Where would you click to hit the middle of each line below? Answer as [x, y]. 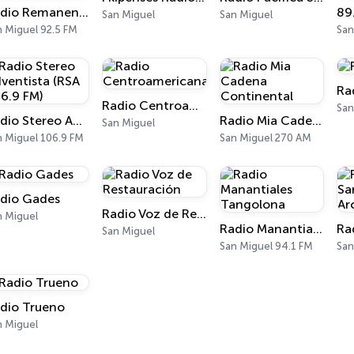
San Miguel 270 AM [265, 138]
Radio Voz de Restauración [202, 214]
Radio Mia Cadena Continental [316, 121]
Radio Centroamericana [194, 105]
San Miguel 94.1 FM [266, 246]
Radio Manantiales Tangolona [317, 229]
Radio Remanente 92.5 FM [83, 12]
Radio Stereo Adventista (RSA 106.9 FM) [77, 121]
